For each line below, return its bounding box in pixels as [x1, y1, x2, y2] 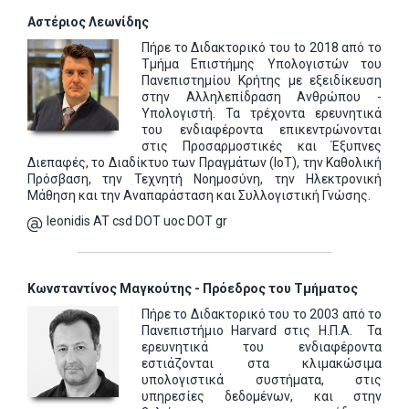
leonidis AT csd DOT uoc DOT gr [47, 214, 227, 228]
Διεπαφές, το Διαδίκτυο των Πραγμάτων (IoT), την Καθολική [27, 155, 382, 170]
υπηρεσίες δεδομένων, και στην [142, 389, 382, 404]
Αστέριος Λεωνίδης [27, 15, 149, 29]
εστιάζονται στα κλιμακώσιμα [142, 356, 382, 371]
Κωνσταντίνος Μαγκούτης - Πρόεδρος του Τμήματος [27, 281, 358, 296]
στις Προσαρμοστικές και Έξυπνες [142, 139, 382, 153]
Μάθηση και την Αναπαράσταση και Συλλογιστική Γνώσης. [27, 188, 371, 203]
